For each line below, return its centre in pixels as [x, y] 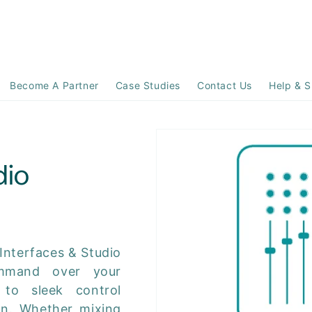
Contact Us [225, 85]
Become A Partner [54, 85]
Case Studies [148, 85]
